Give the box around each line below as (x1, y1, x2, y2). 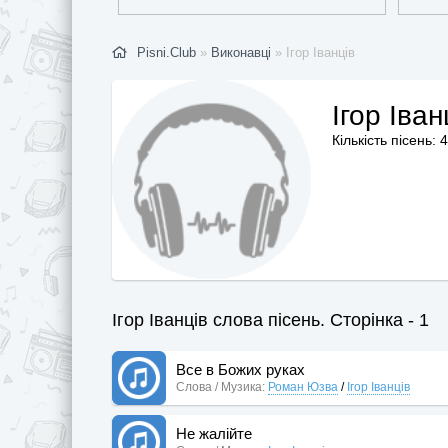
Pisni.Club (137, 44, 196, 60)
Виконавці (211, 44, 271, 60)
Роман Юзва (268, 379, 338, 394)
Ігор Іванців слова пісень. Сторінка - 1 (112, 309, 429, 330)
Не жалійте (176, 424, 252, 442)
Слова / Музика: (176, 379, 265, 394)
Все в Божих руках (176, 360, 305, 378)
